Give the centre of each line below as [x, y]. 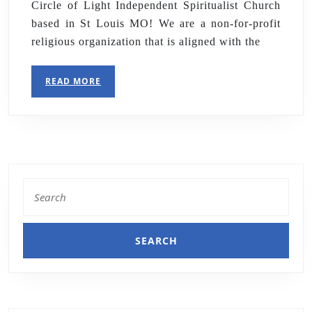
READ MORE [73, 81]
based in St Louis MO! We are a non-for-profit [156, 24]
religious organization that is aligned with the [146, 42]
